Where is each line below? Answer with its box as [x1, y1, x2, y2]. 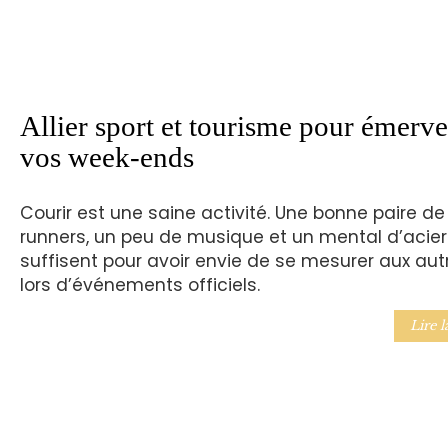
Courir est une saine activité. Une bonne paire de [19, 200, 445, 225]
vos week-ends [19, 141, 194, 174]
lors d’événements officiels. [19, 272, 260, 297]
